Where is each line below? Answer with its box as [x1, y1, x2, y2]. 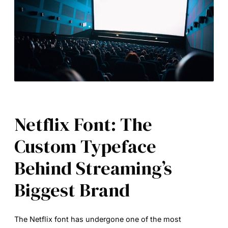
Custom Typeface [14, 133, 156, 159]
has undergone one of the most [69, 214, 181, 223]
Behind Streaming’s [14, 155, 172, 181]
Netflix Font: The [14, 111, 152, 137]
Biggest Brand [14, 177, 130, 203]
